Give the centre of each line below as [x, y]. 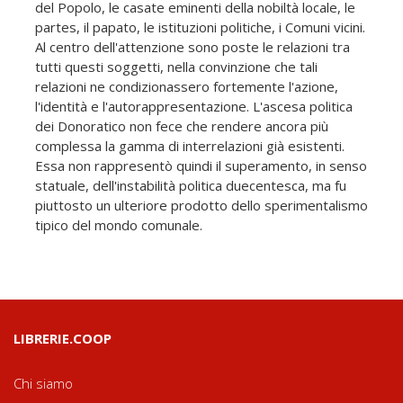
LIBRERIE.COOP [63, 339]
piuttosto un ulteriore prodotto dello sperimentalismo [201, 206]
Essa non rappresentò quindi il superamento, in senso [201, 166]
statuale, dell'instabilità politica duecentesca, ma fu [191, 186]
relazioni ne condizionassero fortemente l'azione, [187, 87]
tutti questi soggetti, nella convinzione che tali [176, 67]
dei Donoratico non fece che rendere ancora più [182, 126]
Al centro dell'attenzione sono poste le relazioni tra [193, 47]
